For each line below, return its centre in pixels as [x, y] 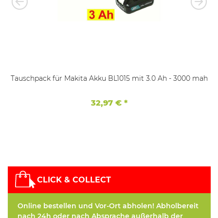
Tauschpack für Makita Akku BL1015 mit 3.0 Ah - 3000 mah [188, 78]
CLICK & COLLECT [74, 180]
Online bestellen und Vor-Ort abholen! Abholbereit [108, 206]
